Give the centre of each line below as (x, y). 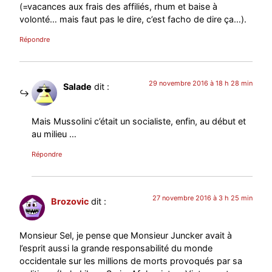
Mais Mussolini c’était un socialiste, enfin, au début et (139, 121)
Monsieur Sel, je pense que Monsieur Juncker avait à (126, 236)
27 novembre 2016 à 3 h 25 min (202, 198)
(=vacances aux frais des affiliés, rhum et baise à (119, 7)
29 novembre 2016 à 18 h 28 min (200, 83)
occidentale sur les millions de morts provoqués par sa (131, 261)
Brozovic (70, 201)
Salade (78, 87)
